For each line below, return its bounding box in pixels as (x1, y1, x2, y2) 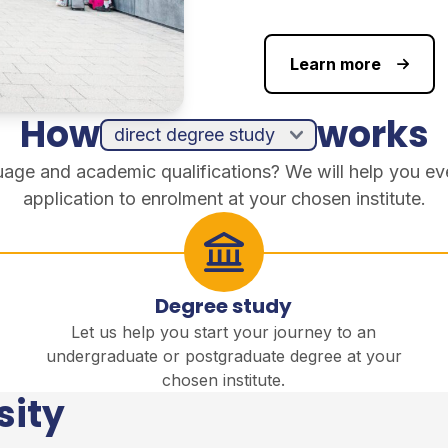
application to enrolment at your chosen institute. (22, 188, 426, 210)
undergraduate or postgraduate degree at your (45, 346, 402, 367)
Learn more (290, 53, 381, 74)
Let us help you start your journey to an (71, 322, 377, 343)
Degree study (155, 292, 293, 321)
